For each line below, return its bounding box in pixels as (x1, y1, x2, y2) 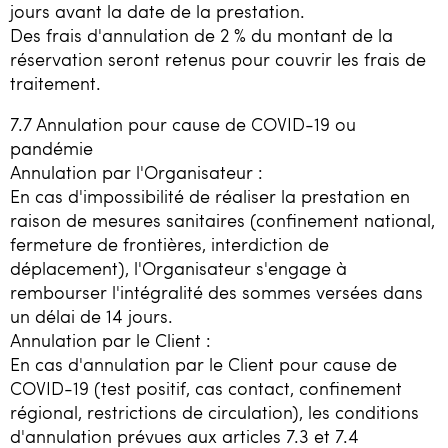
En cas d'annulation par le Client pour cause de (10, 352, 397, 377)
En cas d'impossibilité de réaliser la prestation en (10, 184, 410, 209)
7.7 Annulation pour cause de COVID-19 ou (10, 112, 356, 137)
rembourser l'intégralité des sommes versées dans (10, 280, 423, 305)
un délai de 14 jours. (10, 304, 173, 329)
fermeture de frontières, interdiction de (10, 232, 329, 257)
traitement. (10, 70, 101, 95)
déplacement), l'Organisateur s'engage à (10, 256, 347, 281)
